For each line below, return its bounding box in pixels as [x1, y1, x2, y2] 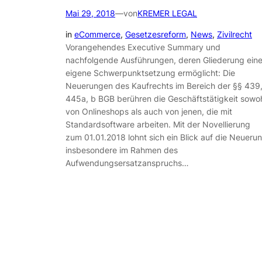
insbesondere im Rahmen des [65, 145, 178, 156]
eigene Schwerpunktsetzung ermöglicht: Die [65, 68, 235, 78]
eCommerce [74, 29, 120, 40]
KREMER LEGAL [137, 8, 197, 18]
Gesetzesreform [125, 29, 186, 40]
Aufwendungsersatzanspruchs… [65, 158, 189, 168]
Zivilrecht [217, 29, 252, 40]
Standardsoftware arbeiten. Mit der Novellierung [65, 119, 250, 130]
